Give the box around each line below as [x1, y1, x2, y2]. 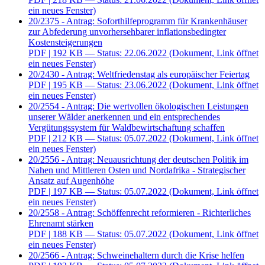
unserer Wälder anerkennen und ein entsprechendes [28, 112, 220, 122]
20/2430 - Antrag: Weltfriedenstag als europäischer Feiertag [28, 69, 250, 80]
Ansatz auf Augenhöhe [28, 176, 114, 186]
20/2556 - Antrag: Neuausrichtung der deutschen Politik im [28, 154, 248, 165]
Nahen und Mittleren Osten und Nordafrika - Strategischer [28, 165, 245, 176]
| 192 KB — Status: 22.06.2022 [49, 48, 167, 59]
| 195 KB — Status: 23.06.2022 [49, 80, 167, 91]
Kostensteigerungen [28, 37, 102, 48]
